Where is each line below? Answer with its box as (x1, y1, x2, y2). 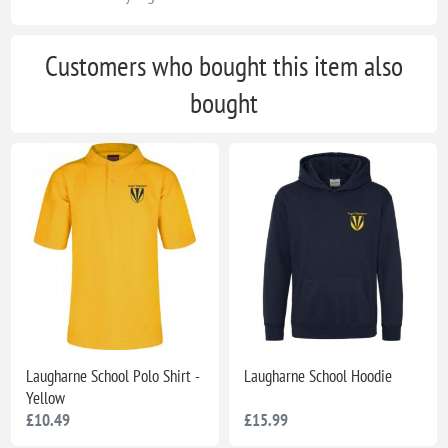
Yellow (26, 387, 66, 410)
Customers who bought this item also (45, 46, 403, 84)
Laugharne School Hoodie (244, 365, 392, 388)
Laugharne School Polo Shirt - (26, 365, 200, 388)
